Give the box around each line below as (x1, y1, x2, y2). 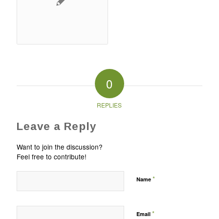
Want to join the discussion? (16, 142, 103, 152)
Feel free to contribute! (16, 152, 87, 162)
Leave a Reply (16, 120, 96, 133)
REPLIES (97, 101, 122, 109)
